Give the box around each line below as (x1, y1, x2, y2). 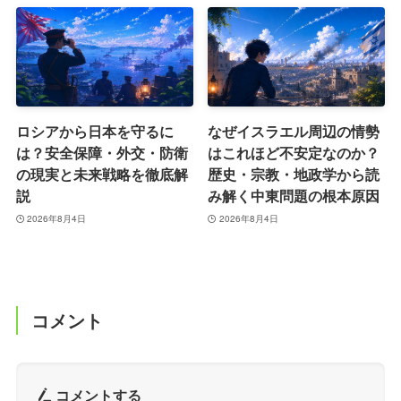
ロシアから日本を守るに (15, 121, 174, 142)
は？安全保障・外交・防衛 (15, 142, 188, 164)
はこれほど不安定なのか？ (208, 142, 380, 164)
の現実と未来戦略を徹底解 (15, 164, 188, 185)
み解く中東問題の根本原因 (208, 185, 380, 207)
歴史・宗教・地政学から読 (208, 164, 380, 185)
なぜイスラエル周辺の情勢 (208, 121, 380, 142)
